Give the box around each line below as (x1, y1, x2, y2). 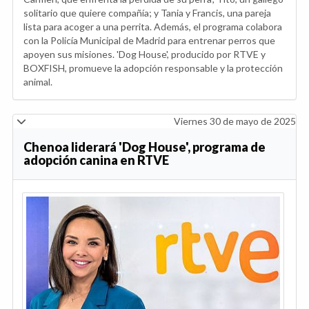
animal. (23, 75, 52, 88)
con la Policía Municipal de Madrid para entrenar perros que (23, 34, 275, 46)
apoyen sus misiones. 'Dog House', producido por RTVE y (23, 48, 266, 60)
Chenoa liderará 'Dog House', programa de (23, 139, 266, 154)
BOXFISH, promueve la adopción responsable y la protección (23, 61, 283, 74)
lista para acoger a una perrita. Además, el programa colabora (23, 20, 282, 32)
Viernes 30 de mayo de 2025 (174, 114, 296, 127)
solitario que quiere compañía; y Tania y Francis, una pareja (23, 6, 271, 19)
